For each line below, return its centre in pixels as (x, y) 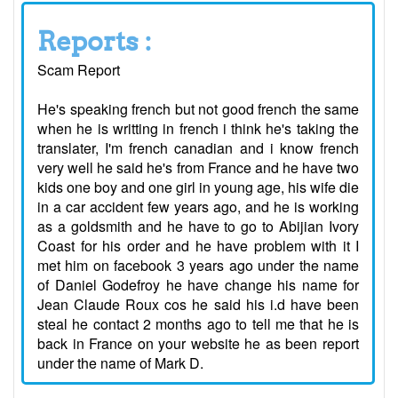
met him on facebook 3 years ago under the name (198, 266)
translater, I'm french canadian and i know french (198, 148)
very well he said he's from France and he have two (198, 168)
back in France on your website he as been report (198, 344)
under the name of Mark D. (120, 363)
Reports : (95, 41)
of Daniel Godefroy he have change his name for (198, 285)
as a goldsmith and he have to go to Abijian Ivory (198, 227)
